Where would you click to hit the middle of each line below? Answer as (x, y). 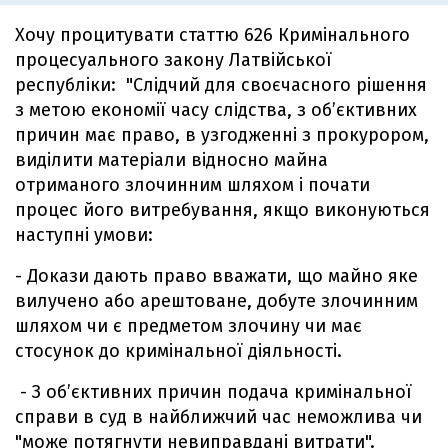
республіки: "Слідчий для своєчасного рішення (221, 85)
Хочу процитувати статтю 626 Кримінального (212, 35)
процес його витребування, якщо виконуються (222, 210)
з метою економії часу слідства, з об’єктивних (216, 110)
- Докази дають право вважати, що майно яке (216, 276)
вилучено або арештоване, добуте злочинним (216, 301)
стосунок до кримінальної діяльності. (178, 351)
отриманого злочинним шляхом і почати (192, 185)
